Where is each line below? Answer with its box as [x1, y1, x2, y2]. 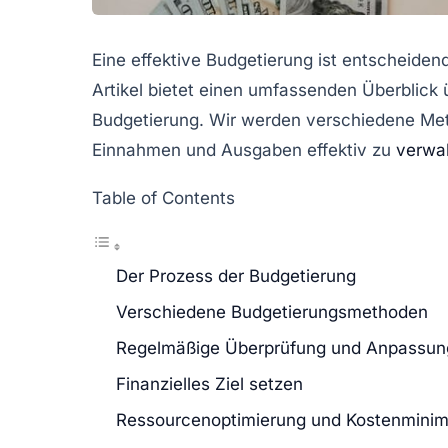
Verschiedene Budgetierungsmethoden [116, 301, 428, 322]
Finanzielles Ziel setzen [116, 373, 303, 394]
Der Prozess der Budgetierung [116, 265, 356, 286]
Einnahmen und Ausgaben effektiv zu [92, 139, 396, 160]
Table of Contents [92, 187, 235, 208]
